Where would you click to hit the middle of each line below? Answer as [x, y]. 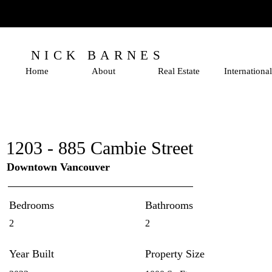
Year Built [32, 254]
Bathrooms [169, 205]
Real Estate [179, 71]
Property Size [175, 254]
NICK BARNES [98, 55]
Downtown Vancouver [58, 167]
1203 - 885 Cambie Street [100, 148]
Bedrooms [32, 205]
